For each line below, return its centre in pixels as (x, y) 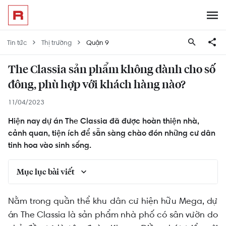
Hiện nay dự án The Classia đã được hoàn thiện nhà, (104, 121)
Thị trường (56, 42)
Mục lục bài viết (46, 172)
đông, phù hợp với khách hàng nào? (97, 85)
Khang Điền (52, 206)
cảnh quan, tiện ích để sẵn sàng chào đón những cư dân (112, 133)
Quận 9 (98, 42)
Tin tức (17, 42)
